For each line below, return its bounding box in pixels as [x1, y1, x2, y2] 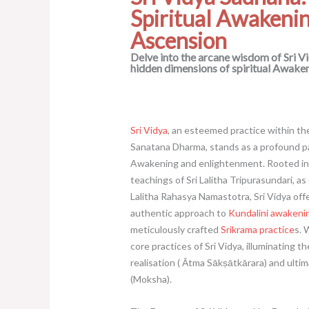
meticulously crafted [130, 223, 221, 236]
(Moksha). [130, 273, 172, 286]
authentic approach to [130, 207, 228, 219]
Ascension [130, 27, 227, 54]
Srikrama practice [220, 223, 295, 236]
